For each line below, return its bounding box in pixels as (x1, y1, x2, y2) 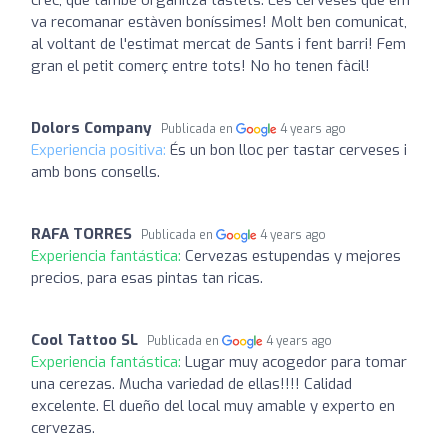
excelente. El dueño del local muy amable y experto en (31, 395, 395, 416)
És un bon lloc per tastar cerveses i (170, 139, 407, 160)
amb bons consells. (31, 161, 160, 182)
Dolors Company (31, 117, 152, 138)
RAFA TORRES (31, 223, 132, 244)
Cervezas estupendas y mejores (185, 245, 401, 266)
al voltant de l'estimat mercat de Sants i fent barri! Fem (31, 33, 406, 54)
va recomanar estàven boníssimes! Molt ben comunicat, (31, 11, 407, 32)
